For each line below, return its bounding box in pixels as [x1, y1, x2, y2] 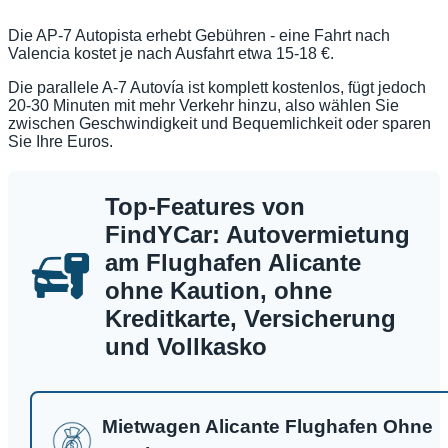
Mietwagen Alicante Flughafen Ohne [102, 416, 433, 438]
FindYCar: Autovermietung [105, 221, 410, 249]
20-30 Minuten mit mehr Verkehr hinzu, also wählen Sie [8, 97, 399, 115]
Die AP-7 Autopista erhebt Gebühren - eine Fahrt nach [8, 27, 390, 45]
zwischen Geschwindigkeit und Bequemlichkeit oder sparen [8, 115, 431, 133]
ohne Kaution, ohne [105, 277, 332, 305]
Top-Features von [105, 193, 305, 221]
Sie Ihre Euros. [8, 133, 113, 151]
